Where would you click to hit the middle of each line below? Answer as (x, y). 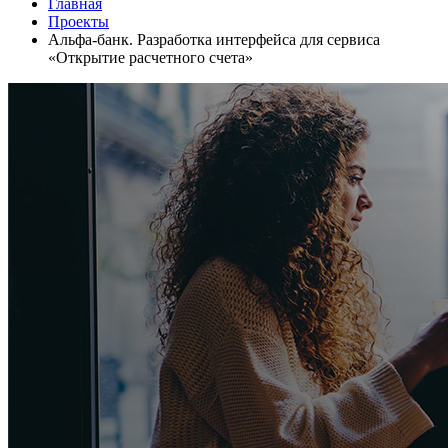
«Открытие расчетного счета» (150, 57)
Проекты (78, 21)
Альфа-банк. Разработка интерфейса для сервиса (214, 39)
